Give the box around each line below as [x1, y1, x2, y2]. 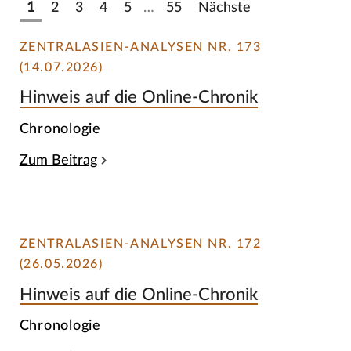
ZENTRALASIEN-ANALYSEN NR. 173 [19, 40, 262, 53]
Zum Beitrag [19, 154, 97, 167]
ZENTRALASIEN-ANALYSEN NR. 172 [19, 237, 262, 251]
